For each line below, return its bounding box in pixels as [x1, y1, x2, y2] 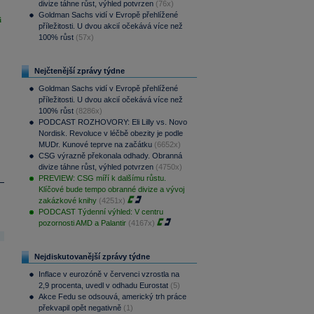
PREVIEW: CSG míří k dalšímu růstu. [38, 174, 166, 183]
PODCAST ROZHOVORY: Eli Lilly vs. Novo [38, 118, 187, 127]
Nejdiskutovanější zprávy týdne [34, 252, 150, 261]
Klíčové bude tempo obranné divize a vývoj [38, 185, 184, 194]
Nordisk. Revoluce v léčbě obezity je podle [38, 129, 183, 138]
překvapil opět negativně [38, 303, 121, 313]
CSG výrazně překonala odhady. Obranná [38, 151, 182, 161]
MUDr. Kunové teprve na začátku [38, 140, 152, 149]
